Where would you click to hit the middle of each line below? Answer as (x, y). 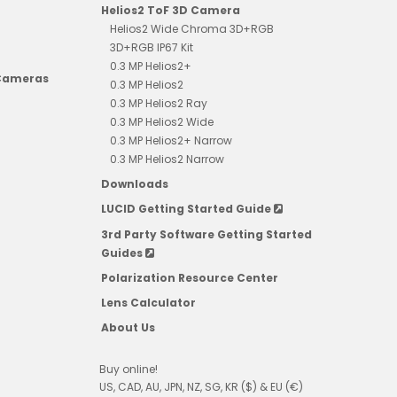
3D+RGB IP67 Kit (151, 47)
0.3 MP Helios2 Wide (161, 122)
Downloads (134, 184)
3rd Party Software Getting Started (206, 234)
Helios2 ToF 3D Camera (170, 10)
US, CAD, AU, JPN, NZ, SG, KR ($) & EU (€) (201, 387)
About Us (128, 328)
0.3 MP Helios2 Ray (158, 103)
